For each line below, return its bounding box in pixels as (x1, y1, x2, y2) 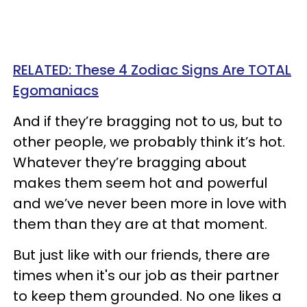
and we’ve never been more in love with (13, 194, 286, 213)
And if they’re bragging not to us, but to (13, 112, 282, 131)
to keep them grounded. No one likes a (13, 286, 282, 306)
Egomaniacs (13, 81, 99, 100)
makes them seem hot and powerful (13, 173, 267, 193)
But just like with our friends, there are (13, 245, 270, 265)
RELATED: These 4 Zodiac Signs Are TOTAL (13, 60, 291, 79)
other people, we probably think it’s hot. (13, 132, 285, 151)
